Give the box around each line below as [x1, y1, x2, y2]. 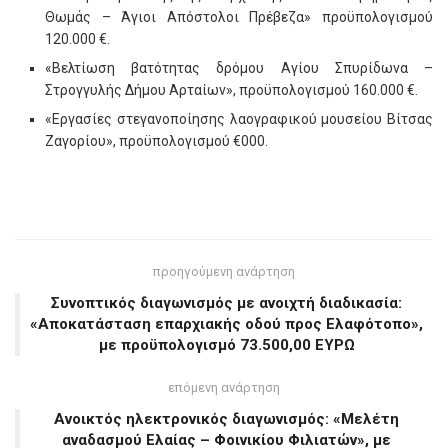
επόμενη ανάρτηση [168, 380, 280, 395]
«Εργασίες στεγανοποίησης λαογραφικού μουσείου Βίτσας [45, 111, 433, 127]
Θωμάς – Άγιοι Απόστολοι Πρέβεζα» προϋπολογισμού [45, 9, 433, 25]
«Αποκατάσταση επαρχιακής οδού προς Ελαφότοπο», [30, 315, 423, 333]
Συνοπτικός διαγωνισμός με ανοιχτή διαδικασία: [51, 294, 402, 312]
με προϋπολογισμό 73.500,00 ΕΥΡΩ [98, 336, 355, 354]
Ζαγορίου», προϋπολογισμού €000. [45, 133, 268, 149]
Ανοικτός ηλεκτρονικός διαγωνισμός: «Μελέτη [54, 410, 399, 428]
